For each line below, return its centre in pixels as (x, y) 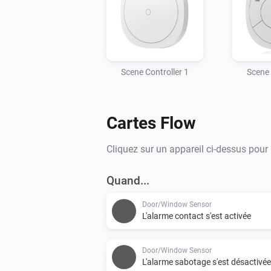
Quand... (128, 180)
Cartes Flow (151, 123)
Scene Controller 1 (155, 72)
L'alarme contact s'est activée (197, 216)
